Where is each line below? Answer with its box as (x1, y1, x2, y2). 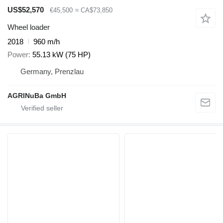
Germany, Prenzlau (20, 67, 84, 76)
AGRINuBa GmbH (7, 92, 66, 100)
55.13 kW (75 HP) (32, 50, 91, 59)
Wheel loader (7, 22, 50, 31)
